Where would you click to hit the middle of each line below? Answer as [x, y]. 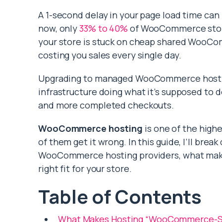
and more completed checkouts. [106, 105]
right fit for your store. [85, 169]
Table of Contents [120, 196]
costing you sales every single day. [110, 55]
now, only [59, 28]
